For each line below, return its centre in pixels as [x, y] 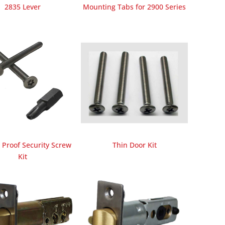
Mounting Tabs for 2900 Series [135, 7]
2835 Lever [23, 7]
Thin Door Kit [134, 145]
